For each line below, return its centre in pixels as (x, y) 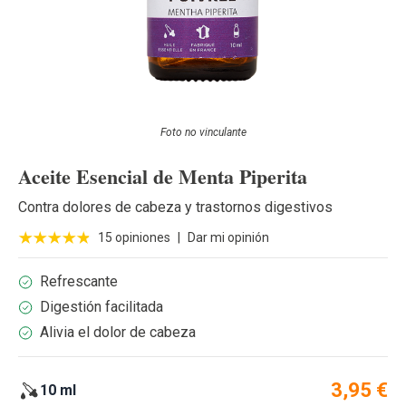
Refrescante (79, 282)
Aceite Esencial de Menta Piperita (163, 177)
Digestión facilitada (101, 307)
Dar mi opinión (228, 238)
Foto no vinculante (203, 133)
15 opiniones (134, 238)
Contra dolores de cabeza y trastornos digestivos (175, 208)
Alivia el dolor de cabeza (118, 333)
